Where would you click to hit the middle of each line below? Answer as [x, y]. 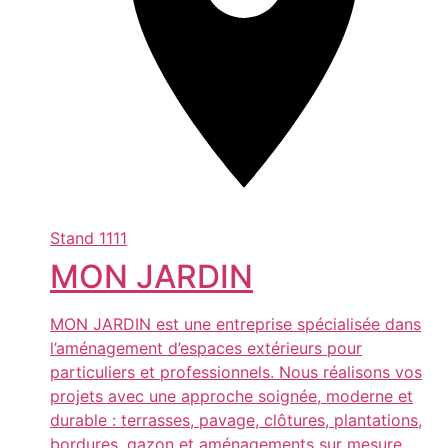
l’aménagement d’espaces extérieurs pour [206, 348]
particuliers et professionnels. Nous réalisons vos [236, 372]
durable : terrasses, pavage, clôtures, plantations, [236, 420]
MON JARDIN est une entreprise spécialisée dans [235, 324]
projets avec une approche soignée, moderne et [231, 396]
